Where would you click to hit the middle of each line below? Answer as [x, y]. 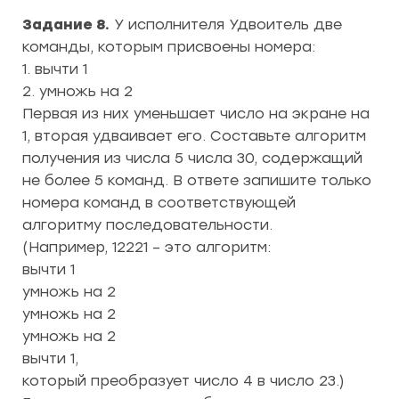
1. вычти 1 [55, 69]
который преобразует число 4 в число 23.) [183, 381]
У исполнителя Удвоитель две [226, 24]
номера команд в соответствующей [159, 203]
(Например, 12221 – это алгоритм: [147, 247]
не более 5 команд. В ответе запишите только [197, 180]
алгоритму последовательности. [147, 225]
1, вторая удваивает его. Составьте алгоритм [194, 136]
